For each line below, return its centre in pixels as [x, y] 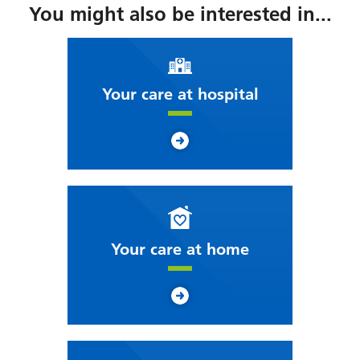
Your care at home [180, 249]
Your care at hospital [180, 94]
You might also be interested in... [180, 14]
